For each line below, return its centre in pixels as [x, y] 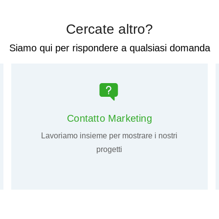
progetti [109, 150]
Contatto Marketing [109, 119]
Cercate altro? [109, 29]
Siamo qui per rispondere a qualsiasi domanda [109, 48]
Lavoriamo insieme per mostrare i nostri [109, 136]
